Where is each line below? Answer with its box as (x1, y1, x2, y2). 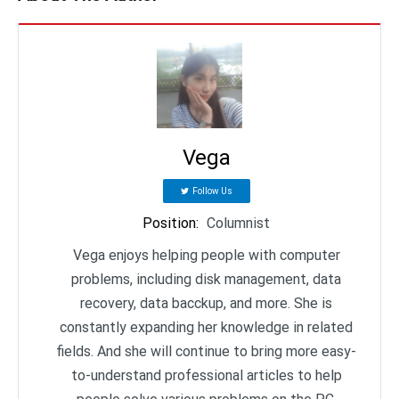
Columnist (207, 215, 270, 232)
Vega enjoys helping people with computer (72, 247, 340, 264)
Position (142, 215, 196, 232)
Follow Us (191, 186, 232, 196)
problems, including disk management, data (71, 271, 341, 288)
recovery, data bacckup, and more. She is (80, 295, 332, 312)
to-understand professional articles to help (70, 367, 342, 384)
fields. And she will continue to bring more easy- (56, 343, 356, 360)
